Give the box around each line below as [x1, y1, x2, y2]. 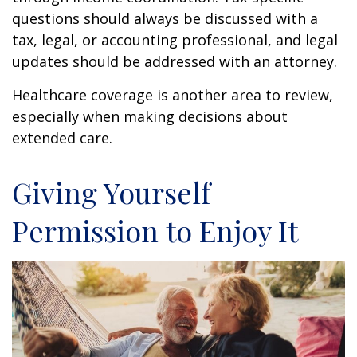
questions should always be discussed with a [12, 9, 318, 29]
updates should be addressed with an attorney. [12, 52, 337, 72]
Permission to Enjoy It [12, 211, 298, 250]
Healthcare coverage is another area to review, [12, 85, 333, 105]
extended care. [12, 128, 112, 148]
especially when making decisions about [12, 107, 288, 127]
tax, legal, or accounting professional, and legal [12, 30, 338, 50]
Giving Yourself [12, 173, 210, 212]
